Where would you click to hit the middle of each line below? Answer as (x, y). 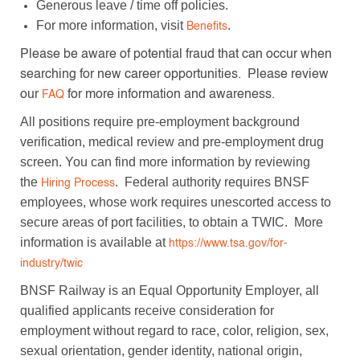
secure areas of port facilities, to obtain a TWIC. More (171, 222)
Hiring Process (78, 183)
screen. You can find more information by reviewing (165, 162)
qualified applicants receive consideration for (147, 310)
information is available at (94, 242)
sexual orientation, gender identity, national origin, (161, 350)
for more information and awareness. (169, 94)
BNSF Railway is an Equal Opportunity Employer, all (169, 290)
